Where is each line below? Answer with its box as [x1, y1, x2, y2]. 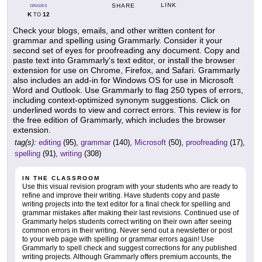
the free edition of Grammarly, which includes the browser [13, 115, 226, 125]
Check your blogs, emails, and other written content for [13, 26, 215, 35]
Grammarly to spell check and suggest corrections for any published [22, 244, 237, 252]
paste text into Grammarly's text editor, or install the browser [13, 56, 235, 65]
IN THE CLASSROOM [22, 175, 100, 181]
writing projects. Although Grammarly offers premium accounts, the [22, 253, 232, 261]
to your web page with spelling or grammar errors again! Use [22, 235, 214, 243]
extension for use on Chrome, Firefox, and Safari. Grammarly [13, 65, 240, 75]
